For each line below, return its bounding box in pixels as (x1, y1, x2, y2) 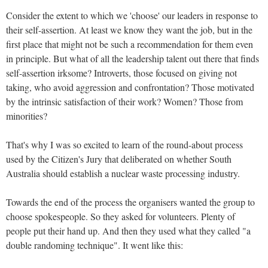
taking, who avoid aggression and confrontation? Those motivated (6, 80, 254, 93)
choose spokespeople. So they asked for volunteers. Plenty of (6, 209, 235, 223)
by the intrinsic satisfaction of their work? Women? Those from (6, 95, 243, 108)
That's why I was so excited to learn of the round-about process (6, 138, 243, 151)
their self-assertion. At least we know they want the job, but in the (6, 23, 252, 36)
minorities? (6, 109, 47, 122)
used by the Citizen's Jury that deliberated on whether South (6, 152, 232, 165)
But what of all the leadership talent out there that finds (51, 51, 259, 65)
